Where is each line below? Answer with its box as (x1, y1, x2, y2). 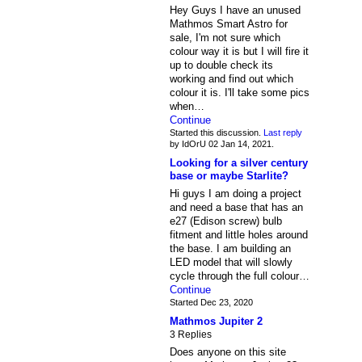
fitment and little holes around (169, 228, 308, 241)
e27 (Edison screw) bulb (169, 214, 282, 227)
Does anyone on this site (169, 345, 286, 358)
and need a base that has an (169, 200, 303, 213)
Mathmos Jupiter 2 (169, 314, 263, 327)
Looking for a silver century (169, 156, 308, 169)
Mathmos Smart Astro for (169, 18, 288, 31)
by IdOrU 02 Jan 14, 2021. (169, 139, 274, 149)
